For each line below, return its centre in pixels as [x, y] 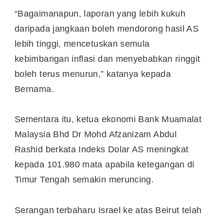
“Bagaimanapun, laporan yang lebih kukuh [100, 13]
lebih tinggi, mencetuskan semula [82, 44]
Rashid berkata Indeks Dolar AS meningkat [102, 150]
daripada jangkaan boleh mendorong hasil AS [107, 28]
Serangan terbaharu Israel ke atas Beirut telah [108, 210]
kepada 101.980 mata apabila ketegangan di [105, 165]
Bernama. [34, 89]
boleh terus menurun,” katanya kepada [93, 74]
